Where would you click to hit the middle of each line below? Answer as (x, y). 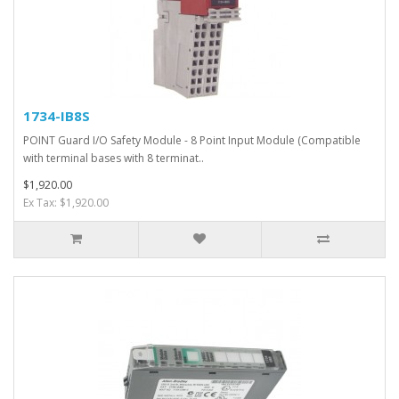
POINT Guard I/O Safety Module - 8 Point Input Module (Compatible (192, 140)
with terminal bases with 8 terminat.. (114, 158)
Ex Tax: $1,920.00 (66, 203)
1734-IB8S (57, 116)
